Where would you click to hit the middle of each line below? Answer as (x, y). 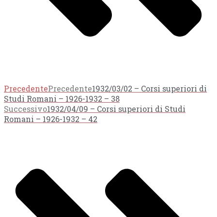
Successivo (25, 109)
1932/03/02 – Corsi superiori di (149, 89)
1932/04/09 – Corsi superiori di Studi (116, 109)
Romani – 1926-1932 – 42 (51, 119)
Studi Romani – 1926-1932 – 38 (62, 99)
